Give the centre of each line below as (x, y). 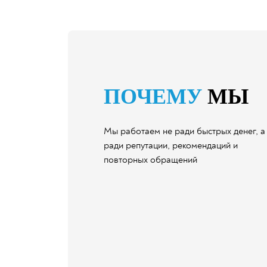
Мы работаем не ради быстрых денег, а (184, 131)
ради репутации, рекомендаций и (171, 145)
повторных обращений (150, 160)
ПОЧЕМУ (153, 97)
